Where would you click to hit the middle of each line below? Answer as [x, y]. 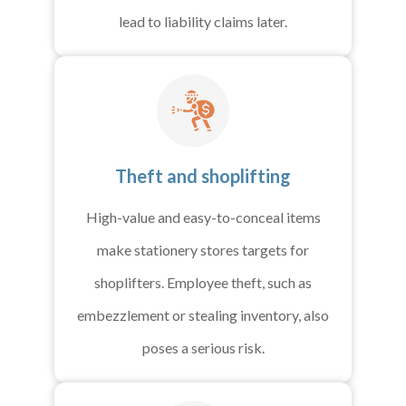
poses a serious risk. [203, 348]
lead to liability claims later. [203, 22]
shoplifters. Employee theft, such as [203, 283]
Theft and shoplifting [203, 176]
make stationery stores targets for [203, 250]
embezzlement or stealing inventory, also [203, 315]
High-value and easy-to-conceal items [203, 217]
